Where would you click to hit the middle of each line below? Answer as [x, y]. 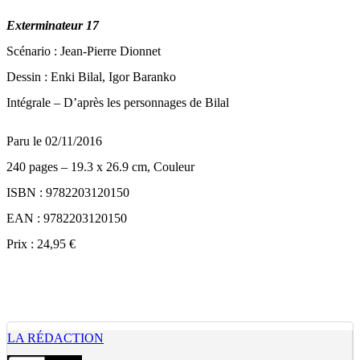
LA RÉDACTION [55, 338]
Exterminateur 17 [53, 25]
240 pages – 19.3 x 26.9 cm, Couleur [100, 167]
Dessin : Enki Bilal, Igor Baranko [91, 77]
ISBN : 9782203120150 [68, 192]
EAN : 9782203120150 [67, 218]
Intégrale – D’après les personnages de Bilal [118, 102]
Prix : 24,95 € [41, 244]
